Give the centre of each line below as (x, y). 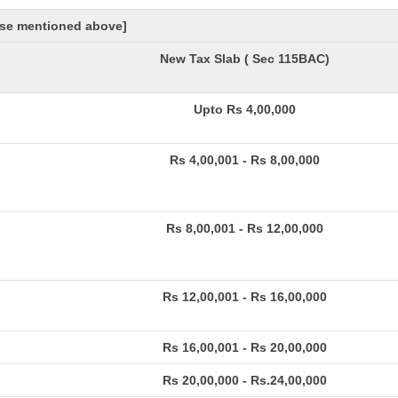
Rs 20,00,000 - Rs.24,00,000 (245, 380)
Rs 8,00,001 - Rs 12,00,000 (245, 228)
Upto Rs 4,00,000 (245, 109)
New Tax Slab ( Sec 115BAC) (245, 59)
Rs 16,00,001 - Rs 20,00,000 (245, 347)
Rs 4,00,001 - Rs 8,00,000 (245, 160)
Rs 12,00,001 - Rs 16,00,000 (245, 297)
